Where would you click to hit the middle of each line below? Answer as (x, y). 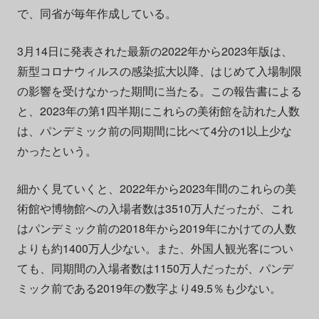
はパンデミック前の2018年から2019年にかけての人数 (156, 228)
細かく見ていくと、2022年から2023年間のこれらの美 (156, 188)
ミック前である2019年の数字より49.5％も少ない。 (149, 288)
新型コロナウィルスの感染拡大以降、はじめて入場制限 (159, 70)
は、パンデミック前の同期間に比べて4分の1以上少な (154, 130)
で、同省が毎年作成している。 (96, 13)
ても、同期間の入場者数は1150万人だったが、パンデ (155, 268)
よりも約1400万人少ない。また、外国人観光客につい (155, 248)
